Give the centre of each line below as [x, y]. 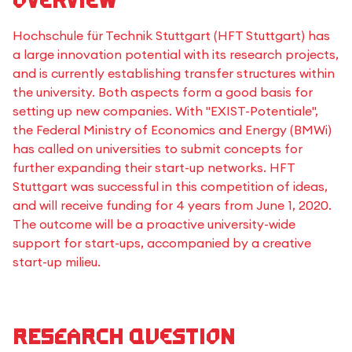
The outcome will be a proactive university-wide [154, 224]
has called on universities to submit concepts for [158, 148]
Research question [124, 336]
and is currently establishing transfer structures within [174, 73]
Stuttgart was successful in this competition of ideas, [170, 186]
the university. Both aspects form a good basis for [163, 92]
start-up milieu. [57, 262]
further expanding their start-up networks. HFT [154, 167]
